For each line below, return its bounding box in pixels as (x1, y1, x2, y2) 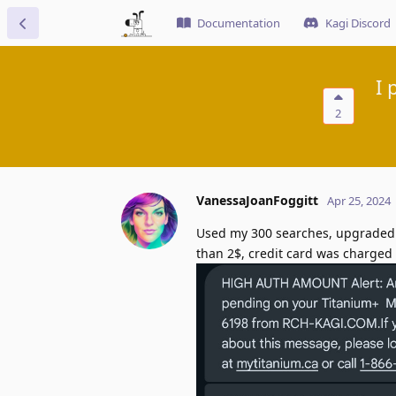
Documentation (197, 15, 280, 31)
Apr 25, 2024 (327, 192, 391, 209)
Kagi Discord (325, 15, 391, 31)
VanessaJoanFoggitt (196, 191, 318, 209)
